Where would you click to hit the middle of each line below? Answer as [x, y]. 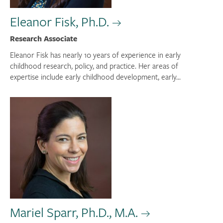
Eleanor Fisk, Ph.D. [59, 21]
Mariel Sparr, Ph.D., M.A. [74, 212]
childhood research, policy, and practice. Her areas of [94, 65]
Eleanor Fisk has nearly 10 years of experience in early [95, 55]
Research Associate [44, 38]
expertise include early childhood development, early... [95, 76]
